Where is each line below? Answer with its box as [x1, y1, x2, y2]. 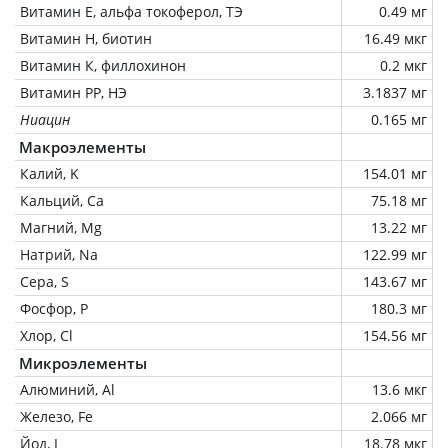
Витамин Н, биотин [20, 28, 152, 48]
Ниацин [20, 109, 70, 129]
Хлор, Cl [20, 325, 73, 345]
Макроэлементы [19, 136, 146, 157]
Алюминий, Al [20, 379, 115, 399]
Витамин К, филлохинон [20, 55, 186, 75]
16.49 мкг [364, 28, 427, 48]
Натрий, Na [20, 244, 98, 264]
